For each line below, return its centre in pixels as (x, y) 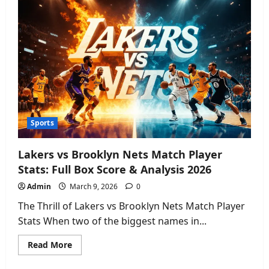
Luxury (86, 28)
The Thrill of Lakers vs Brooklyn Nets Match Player (131, 206)
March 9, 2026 (94, 186)
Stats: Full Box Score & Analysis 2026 (115, 169)
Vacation (89, 37)
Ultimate (90, 20)
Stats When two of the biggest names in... (112, 221)
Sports (42, 122)
